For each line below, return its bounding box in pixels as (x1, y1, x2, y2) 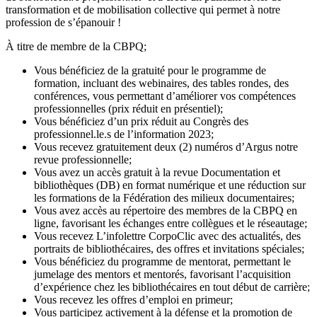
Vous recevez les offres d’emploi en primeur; (34, 293, 233, 306)
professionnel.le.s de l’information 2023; (34, 127, 214, 140)
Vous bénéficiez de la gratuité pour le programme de (34, 64, 266, 76)
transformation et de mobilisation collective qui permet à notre (6, 3, 280, 16)
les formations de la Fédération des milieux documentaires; (34, 191, 294, 204)
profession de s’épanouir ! (6, 16, 121, 28)
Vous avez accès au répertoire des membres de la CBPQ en (34, 204, 297, 217)
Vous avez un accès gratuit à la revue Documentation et (34, 166, 280, 178)
